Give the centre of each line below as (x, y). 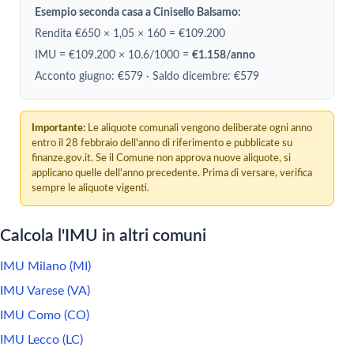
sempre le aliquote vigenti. (90, 188)
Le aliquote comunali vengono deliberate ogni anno (199, 128)
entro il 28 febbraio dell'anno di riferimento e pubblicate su (162, 143)
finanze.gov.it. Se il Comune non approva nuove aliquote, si (161, 158)
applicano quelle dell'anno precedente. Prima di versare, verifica (172, 173)
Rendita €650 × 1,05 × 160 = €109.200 (130, 34)
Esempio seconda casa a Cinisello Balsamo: (138, 13)
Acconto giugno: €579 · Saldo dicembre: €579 (147, 77)
